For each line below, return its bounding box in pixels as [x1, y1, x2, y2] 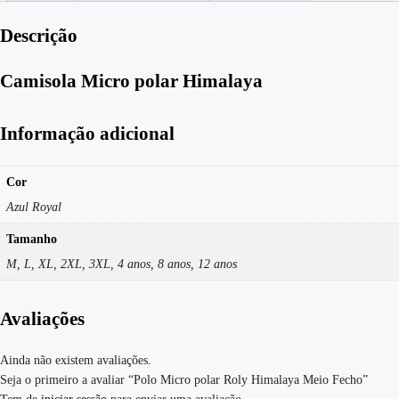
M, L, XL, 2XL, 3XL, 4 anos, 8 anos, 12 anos [6, 256, 237, 271]
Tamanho [6, 232, 57, 246]
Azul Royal [6, 199, 61, 214]
